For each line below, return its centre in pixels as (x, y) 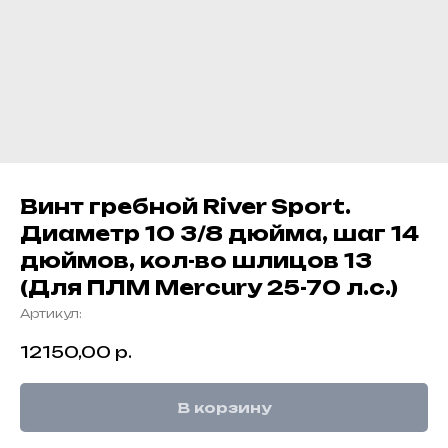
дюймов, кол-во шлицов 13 (196, 260)
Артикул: (51, 313)
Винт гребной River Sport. (185, 206)
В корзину (224, 408)
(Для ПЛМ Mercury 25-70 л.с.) (209, 287)
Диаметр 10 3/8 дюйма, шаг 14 (219, 233)
